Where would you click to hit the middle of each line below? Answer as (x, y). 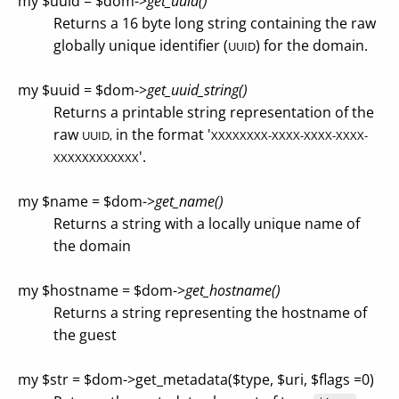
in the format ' (162, 134)
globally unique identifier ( (141, 45)
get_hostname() (233, 290)
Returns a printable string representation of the (214, 112)
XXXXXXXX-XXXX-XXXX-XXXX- (289, 135)
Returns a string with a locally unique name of (207, 224)
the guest (85, 335)
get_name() (189, 201)
